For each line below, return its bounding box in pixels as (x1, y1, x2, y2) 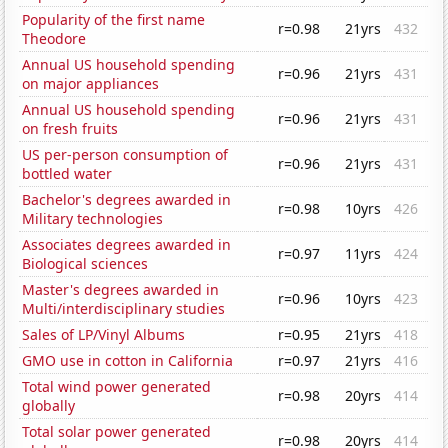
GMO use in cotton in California (22, 351, 234, 371)
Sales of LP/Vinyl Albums (22, 325, 186, 345)
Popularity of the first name (22, 10, 206, 30)
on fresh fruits (22, 119, 119, 139)
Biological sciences (22, 254, 149, 274)
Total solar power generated (22, 422, 212, 442)
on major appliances (22, 74, 160, 94)
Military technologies (22, 209, 164, 229)
